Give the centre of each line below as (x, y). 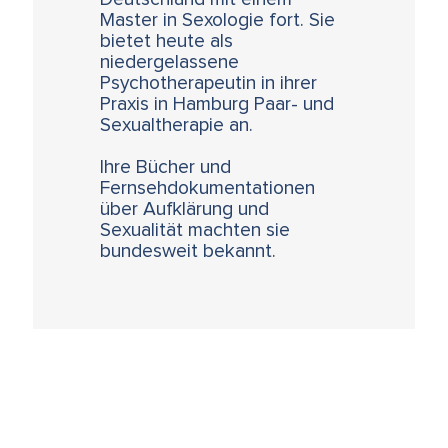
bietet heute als (167, 42)
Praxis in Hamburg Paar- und (217, 105)
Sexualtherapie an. (177, 126)
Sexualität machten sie (195, 231)
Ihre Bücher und (166, 168)
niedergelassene (170, 63)
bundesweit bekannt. (188, 252)
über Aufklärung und (185, 210)
